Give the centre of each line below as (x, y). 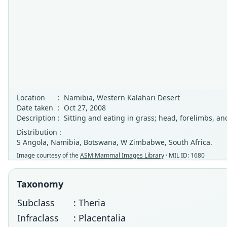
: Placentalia (100, 218)
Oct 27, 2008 (85, 108)
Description (36, 118)
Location (31, 98)
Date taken (35, 108)
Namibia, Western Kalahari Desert (122, 98)
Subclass (36, 203)
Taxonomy (40, 184)
